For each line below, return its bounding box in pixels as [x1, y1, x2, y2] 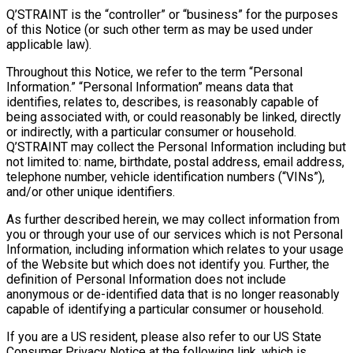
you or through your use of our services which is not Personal [6, 226, 343, 242]
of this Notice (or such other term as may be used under [6, 21, 313, 37]
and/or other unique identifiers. [6, 184, 175, 199]
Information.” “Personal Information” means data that [6, 79, 293, 95]
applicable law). [6, 36, 91, 52]
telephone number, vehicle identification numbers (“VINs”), [6, 169, 325, 184]
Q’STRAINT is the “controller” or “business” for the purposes [6, 6, 338, 22]
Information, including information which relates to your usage [6, 241, 344, 257]
